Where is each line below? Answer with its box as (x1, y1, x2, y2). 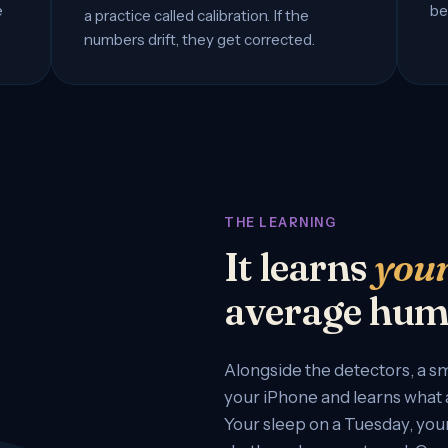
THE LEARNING (224, 214, 337, 230)
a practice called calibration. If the (84, 5, 310, 25)
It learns (224, 242, 375, 291)
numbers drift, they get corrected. (84, 29, 316, 49)
